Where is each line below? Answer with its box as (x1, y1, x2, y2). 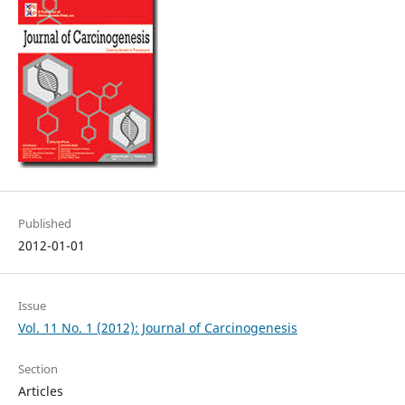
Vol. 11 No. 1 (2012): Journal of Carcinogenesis (17, 319, 297, 337)
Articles (17, 382, 63, 400)
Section (17, 361, 58, 378)
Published (17, 215, 71, 232)
